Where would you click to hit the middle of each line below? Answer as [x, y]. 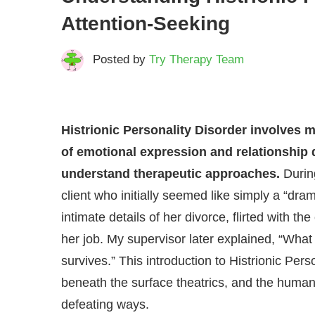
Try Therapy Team [196, 59]
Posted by [121, 59]
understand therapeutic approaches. [172, 173]
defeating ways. [107, 304]
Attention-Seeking [146, 23]
